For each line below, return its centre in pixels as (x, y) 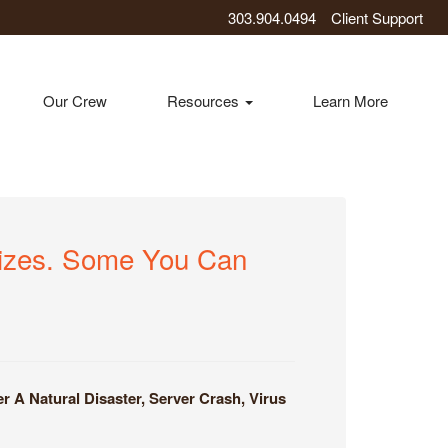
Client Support (377, 17)
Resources (205, 100)
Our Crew (75, 100)
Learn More (350, 100)
